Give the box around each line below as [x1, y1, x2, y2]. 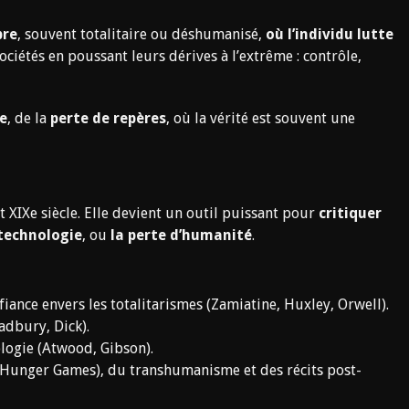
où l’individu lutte [266, 26, 393, 43]
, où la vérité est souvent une [166, 110, 355, 127]
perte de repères [50, 110, 166, 127]
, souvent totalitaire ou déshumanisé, [17, 26, 266, 43]
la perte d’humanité [110, 226, 252, 244]
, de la [7, 110, 50, 127]
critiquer [319, 204, 382, 222]
